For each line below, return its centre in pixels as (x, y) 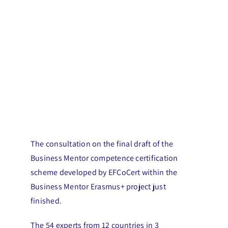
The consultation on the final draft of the (102, 144)
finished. (46, 201)
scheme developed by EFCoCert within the (104, 172)
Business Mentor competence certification (104, 158)
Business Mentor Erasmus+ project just (98, 187)
